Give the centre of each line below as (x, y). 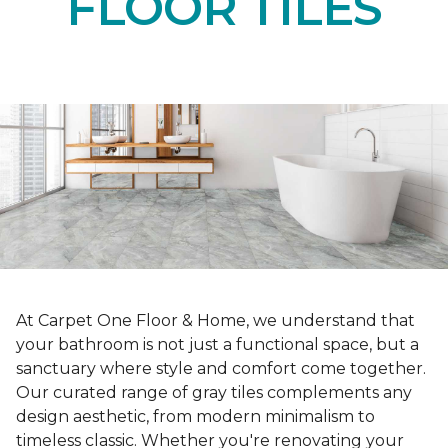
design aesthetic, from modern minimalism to (195, 417)
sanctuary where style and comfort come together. (221, 369)
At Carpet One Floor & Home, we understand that (215, 321)
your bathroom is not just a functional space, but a (217, 345)
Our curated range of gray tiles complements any (214, 393)
